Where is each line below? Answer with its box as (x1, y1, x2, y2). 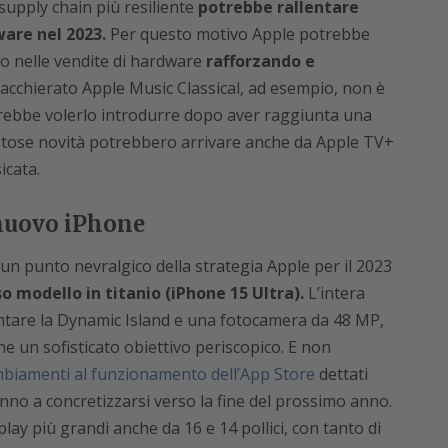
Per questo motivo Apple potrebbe (105, 23, 370, 46)
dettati (314, 363, 368, 386)
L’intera (303, 282, 365, 305)
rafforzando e (205, 50, 315, 73)
